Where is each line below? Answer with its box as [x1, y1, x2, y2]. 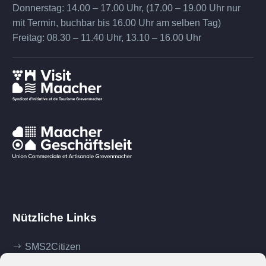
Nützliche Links [12, 211, 97, 224]
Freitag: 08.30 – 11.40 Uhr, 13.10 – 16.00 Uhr [12, 33, 201, 43]
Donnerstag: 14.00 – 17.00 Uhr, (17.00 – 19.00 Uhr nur [12, 3, 240, 14]
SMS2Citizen [25, 242, 81, 252]
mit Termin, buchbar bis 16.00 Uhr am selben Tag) [12, 18, 221, 28]
